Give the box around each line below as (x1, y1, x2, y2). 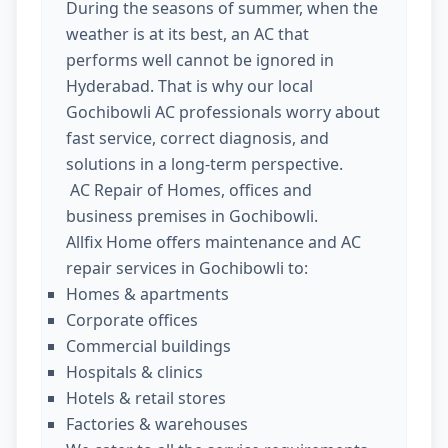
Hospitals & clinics (66, 360, 203, 383)
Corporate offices (66, 308, 198, 331)
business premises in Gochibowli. (66, 204, 318, 227)
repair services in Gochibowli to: (66, 256, 308, 279)
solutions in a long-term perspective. (66, 152, 343, 175)
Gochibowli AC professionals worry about (66, 100, 380, 123)
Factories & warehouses (66, 412, 248, 435)
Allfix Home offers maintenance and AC (66, 230, 361, 253)
